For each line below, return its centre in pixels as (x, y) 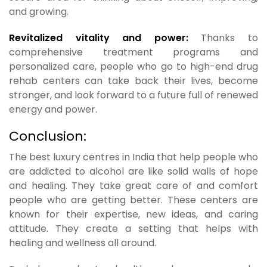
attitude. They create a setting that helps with (133, 229)
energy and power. (53, 109)
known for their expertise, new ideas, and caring (133, 214)
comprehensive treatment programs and (133, 52)
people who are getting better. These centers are (133, 200)
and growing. (39, 12)
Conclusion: (48, 136)
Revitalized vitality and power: (105, 38)
